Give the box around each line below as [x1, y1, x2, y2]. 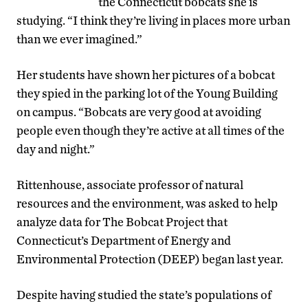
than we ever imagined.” [16, 31, 142, 46]
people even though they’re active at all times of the [16, 122, 285, 137]
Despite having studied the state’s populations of [16, 287, 272, 302]
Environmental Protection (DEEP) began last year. [16, 251, 283, 266]
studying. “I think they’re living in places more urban [16, 12, 290, 27]
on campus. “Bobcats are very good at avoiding [16, 104, 261, 119]
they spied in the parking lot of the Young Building [16, 85, 278, 100]
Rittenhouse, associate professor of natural [16, 177, 243, 192]
